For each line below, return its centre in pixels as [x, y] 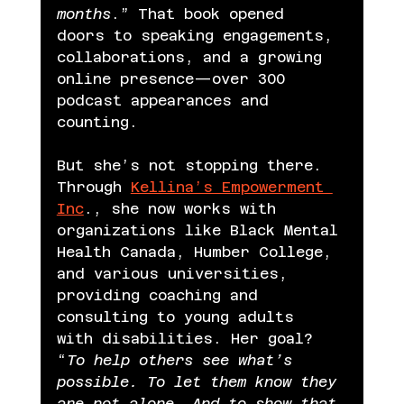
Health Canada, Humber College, [198, 252]
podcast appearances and [167, 100]
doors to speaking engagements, [199, 35]
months [83, 14]
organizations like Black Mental [202, 230]
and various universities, [176, 273]
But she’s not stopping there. [189, 165]
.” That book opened [202, 14]
